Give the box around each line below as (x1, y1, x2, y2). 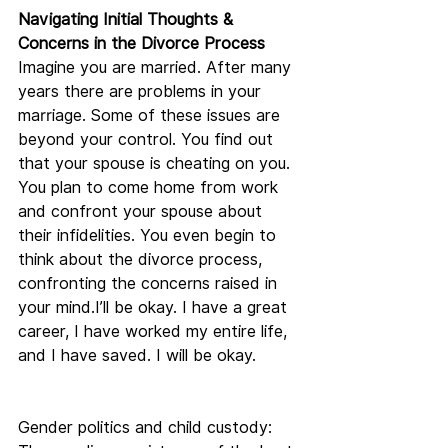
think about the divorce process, (18, 250, 267, 269)
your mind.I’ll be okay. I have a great (18, 298, 292, 317)
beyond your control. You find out (18, 130, 278, 149)
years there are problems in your (18, 82, 266, 101)
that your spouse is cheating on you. (18, 154, 295, 173)
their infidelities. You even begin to (18, 226, 281, 245)
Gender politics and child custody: (18, 418, 277, 437)
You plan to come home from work (18, 178, 283, 197)
